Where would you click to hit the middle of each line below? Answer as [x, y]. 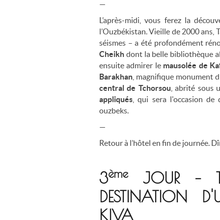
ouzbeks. [115, 110]
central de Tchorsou [135, 88]
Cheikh [113, 54]
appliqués [116, 99]
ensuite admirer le [131, 65]
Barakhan [116, 76]
